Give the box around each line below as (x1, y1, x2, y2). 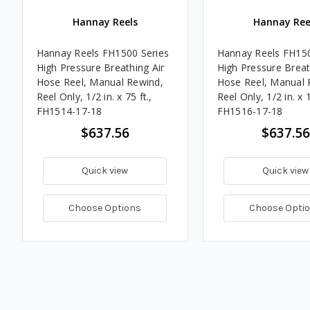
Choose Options (69, 201, 141, 214)
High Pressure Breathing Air (36, 60, 165, 74)
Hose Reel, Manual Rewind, (36, 75, 163, 89)
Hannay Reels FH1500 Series (36, 46, 169, 60)
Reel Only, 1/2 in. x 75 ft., (36, 89, 152, 103)
